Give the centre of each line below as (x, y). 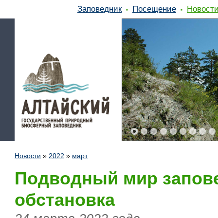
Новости (28, 156)
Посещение (154, 9)
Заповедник (100, 9)
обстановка (65, 200)
